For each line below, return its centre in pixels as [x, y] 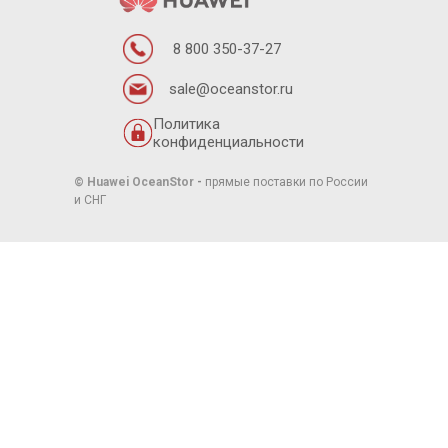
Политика [186, 124]
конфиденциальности [228, 142]
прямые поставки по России [286, 182]
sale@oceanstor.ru [231, 89]
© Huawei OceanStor [134, 182]
